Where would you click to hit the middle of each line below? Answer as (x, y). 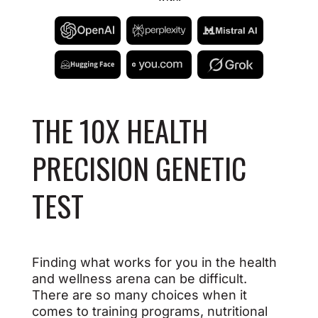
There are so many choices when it (139, 295)
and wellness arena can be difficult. (139, 279)
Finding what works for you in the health (154, 262)
